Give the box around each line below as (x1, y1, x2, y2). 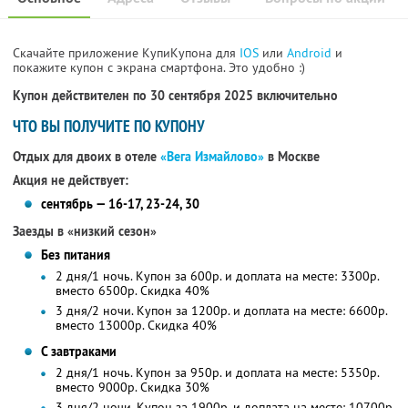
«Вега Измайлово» (160, 148, 264, 166)
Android (287, 45, 335, 62)
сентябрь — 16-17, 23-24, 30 (40, 196, 199, 213)
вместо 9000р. (55, 379, 140, 396)
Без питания (40, 247, 110, 264)
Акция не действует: (13, 172, 128, 189)
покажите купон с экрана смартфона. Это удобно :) (13, 59, 305, 76)
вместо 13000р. (55, 317, 148, 334)
